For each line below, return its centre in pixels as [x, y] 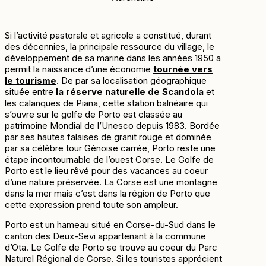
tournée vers [183, 69]
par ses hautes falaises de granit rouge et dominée [108, 137]
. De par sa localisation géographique [132, 81]
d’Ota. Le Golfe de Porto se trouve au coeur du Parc [111, 248]
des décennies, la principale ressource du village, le [110, 47]
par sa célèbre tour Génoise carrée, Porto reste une [110, 148]
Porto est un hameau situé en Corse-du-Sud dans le [110, 225]
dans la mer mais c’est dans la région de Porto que [107, 194]
